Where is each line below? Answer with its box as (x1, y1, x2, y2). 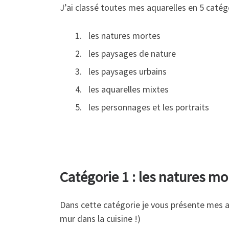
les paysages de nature (88, 47, 176, 59)
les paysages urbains (88, 65, 167, 77)
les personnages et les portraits (88, 101, 209, 113)
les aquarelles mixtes (88, 83, 169, 95)
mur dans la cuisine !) (60, 212, 141, 224)
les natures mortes (88, 29, 161, 41)
